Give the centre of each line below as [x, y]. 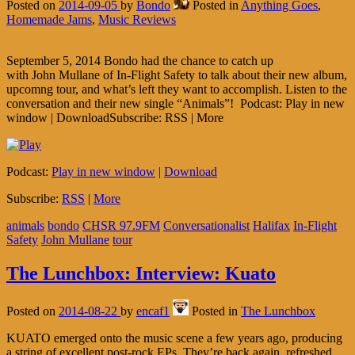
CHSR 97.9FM [121, 225]
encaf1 [153, 311]
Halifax [271, 225]
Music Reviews [137, 19]
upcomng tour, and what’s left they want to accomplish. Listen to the [177, 89]
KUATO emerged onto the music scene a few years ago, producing [174, 338]
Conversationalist [206, 225]
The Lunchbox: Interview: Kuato [141, 273]
